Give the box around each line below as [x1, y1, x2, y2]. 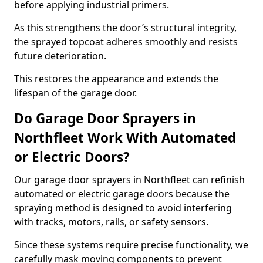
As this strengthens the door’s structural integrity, [14, 21, 237, 34]
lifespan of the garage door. [14, 86, 137, 99]
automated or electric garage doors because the [14, 187, 230, 200]
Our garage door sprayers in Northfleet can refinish [14, 173, 245, 186]
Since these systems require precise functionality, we [14, 238, 248, 251]
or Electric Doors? [14, 148, 130, 166]
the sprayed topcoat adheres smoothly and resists [14, 35, 238, 48]
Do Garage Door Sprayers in [14, 109, 196, 127]
